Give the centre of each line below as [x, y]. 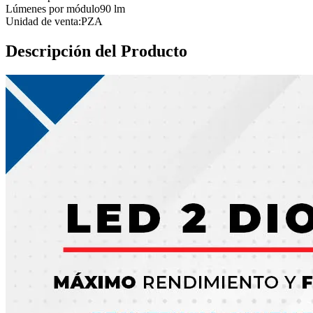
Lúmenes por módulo [53, 9]
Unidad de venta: [43, 21]
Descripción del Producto [96, 51]
